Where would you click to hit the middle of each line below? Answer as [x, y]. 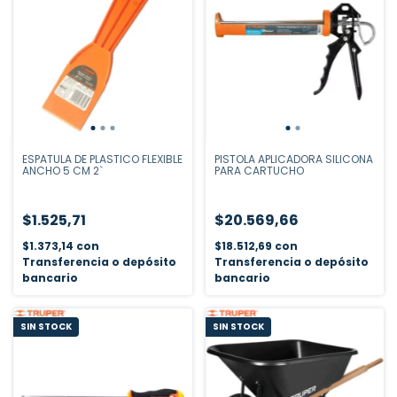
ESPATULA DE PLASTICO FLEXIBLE [102, 159]
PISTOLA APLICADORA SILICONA [293, 159]
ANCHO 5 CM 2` [62, 171]
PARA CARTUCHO [259, 171]
